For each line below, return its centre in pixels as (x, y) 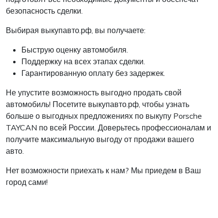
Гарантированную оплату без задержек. (93, 73)
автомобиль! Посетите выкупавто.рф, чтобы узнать (98, 104)
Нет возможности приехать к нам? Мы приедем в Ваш (103, 170)
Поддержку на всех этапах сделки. (83, 61)
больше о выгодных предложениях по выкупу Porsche (104, 116)
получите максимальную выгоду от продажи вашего (100, 139)
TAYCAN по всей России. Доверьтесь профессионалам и (109, 127)
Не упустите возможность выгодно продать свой (94, 92)
